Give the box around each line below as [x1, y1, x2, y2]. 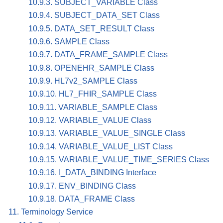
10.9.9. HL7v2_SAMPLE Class [28, 76, 137, 85]
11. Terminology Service [8, 208, 93, 217]
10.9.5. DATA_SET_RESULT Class [28, 24, 154, 33]
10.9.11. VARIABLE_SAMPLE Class [28, 103, 157, 111]
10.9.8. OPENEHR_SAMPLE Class [28, 63, 154, 72]
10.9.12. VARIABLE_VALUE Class [28, 115, 151, 124]
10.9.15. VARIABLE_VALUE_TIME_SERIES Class [28, 155, 209, 164]
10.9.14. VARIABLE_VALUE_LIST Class [28, 142, 173, 151]
